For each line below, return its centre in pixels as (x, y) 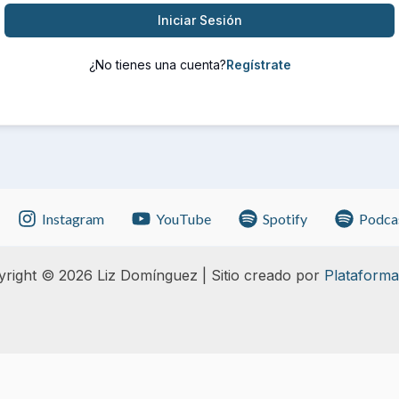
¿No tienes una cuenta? (158, 65)
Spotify (285, 218)
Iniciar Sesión (199, 20)
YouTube (184, 218)
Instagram (73, 218)
